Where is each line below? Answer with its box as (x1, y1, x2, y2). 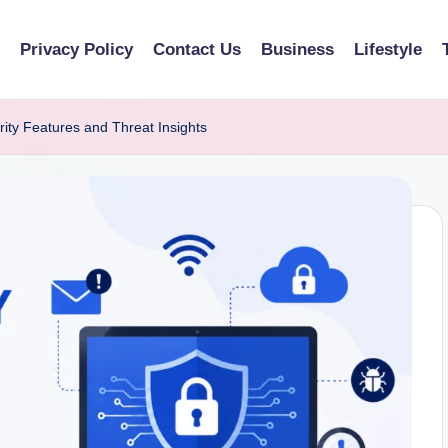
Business (261, 40, 334, 59)
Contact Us (153, 40, 241, 59)
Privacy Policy (20, 40, 133, 59)
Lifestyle (354, 40, 422, 59)
